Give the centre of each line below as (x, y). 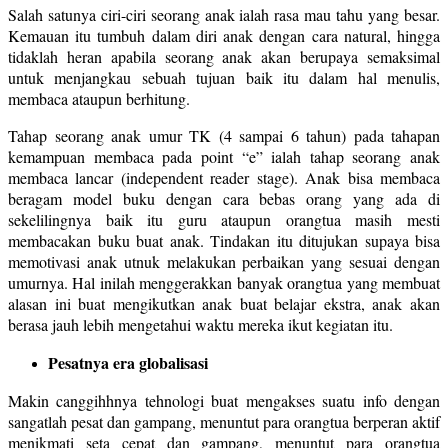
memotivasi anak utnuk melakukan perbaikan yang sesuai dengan (224, 261)
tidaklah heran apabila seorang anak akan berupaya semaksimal (224, 56)
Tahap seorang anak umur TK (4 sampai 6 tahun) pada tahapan (224, 135)
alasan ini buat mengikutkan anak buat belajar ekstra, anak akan (224, 303)
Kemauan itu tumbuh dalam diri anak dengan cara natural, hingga (224, 35)
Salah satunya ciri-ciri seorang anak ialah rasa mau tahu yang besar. (224, 14)
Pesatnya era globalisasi (128, 362)
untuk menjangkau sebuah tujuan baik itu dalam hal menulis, (224, 77)
